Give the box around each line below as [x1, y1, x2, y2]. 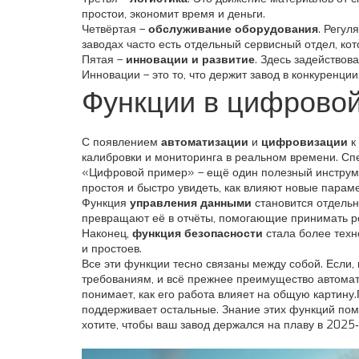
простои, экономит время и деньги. [82, 6, 265, 22]
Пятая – [82, 52, 126, 67]
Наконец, [82, 226, 132, 241]
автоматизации [161, 135, 248, 150]
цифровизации [261, 135, 348, 150]
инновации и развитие [126, 52, 255, 67]
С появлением [82, 135, 161, 150]
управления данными [130, 196, 252, 211]
